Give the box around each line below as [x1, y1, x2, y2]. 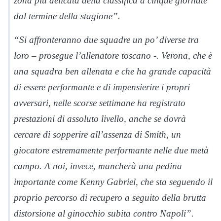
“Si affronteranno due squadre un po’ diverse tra [14, 34, 199, 45]
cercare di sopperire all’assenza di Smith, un [14, 129, 181, 140]
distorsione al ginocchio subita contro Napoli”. [14, 208, 194, 219]
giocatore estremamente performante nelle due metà [14, 145, 209, 155]
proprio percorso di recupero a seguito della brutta [14, 192, 206, 203]
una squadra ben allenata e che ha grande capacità [14, 66, 211, 76]
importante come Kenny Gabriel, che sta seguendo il [14, 176, 213, 187]
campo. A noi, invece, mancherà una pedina [14, 160, 182, 171]
